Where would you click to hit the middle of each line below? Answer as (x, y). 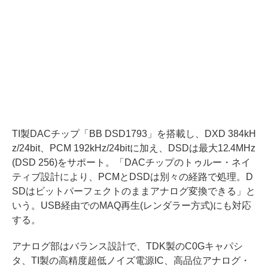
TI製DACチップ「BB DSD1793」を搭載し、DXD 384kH (134, 134)
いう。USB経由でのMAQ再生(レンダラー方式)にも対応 (132, 206)
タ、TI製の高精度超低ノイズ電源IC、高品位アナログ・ (131, 261)
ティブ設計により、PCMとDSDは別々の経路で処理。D (133, 177)
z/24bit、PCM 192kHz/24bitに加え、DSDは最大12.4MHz (134, 148)
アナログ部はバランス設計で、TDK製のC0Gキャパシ (127, 246)
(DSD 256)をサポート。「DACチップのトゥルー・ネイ (131, 163)
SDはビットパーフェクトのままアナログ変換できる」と (134, 191)
